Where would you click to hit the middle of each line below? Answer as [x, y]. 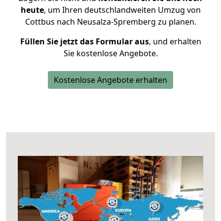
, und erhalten [175, 41]
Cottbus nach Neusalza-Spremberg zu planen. [110, 22]
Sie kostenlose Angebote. [110, 53]
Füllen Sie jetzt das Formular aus [84, 41]
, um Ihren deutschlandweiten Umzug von [122, 10]
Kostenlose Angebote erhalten [110, 80]
